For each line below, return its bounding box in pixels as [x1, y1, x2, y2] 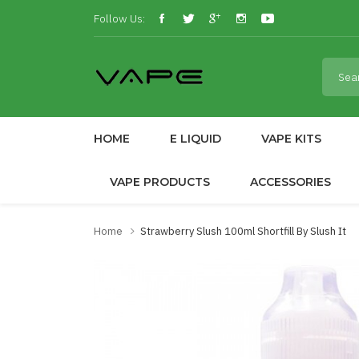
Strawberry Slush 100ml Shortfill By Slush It [140, 224, 346, 238]
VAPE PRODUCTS [110, 175, 210, 189]
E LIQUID [170, 131, 221, 146]
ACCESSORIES [250, 175, 331, 189]
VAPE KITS [261, 131, 321, 146]
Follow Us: [94, 10, 145, 26]
